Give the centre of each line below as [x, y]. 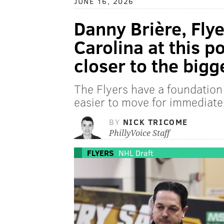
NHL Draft [136, 153]
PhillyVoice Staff [139, 133]
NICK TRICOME [155, 122]
